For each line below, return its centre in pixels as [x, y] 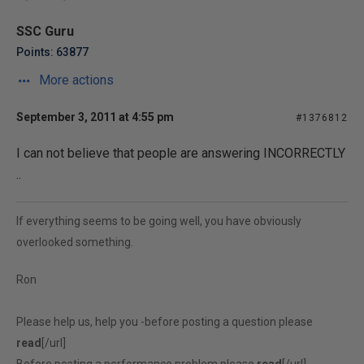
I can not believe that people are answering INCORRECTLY [181, 153]
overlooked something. [75, 242]
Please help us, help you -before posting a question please [165, 322]
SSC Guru [45, 31]
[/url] [54, 343]
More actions [75, 80]
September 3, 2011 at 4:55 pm [95, 117]
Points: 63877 [52, 52]
